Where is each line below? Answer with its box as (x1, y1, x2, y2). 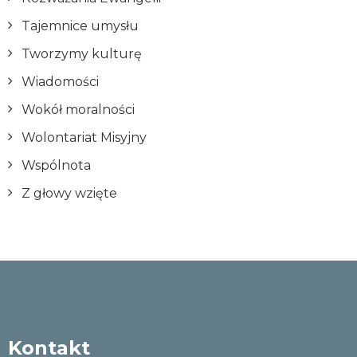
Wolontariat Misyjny (22, 130, 147, 145)
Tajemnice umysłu (22, 18, 139, 33)
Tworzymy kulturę (22, 46, 142, 61)
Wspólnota (22, 158, 91, 173)
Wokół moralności (22, 102, 135, 117)
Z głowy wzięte (22, 186, 117, 201)
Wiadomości (22, 74, 99, 89)
